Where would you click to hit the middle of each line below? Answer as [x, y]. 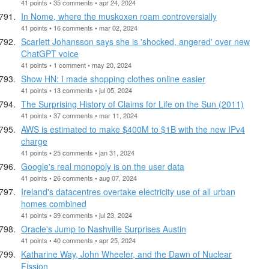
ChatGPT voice [50, 53]
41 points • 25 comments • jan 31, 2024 [78, 152]
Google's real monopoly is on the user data [103, 166]
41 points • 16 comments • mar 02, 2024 [79, 27]
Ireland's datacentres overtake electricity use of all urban [128, 191]
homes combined [54, 203]
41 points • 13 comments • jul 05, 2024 [77, 90]
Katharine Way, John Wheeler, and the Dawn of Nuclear [126, 254]
